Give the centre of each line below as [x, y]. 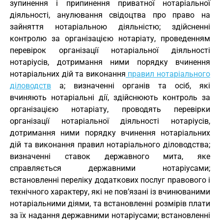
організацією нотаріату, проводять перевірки [110, 109]
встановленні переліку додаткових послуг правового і [110, 180]
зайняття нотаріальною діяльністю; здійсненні [110, 27]
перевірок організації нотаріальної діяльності [110, 50]
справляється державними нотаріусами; [110, 168]
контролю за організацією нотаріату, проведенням [110, 39]
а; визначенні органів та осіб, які [131, 86]
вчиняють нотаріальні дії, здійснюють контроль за [110, 97]
